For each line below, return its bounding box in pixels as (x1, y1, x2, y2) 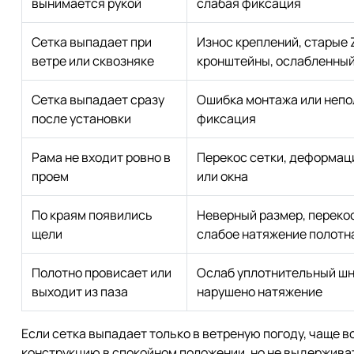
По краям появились (32, 205, 153, 224)
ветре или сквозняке (32, 51, 154, 70)
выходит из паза (32, 282, 128, 300)
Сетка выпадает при (32, 32, 152, 51)
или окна (197, 167, 248, 185)
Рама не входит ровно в (32, 148, 171, 166)
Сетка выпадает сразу (32, 90, 164, 108)
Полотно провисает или (32, 263, 171, 281)
